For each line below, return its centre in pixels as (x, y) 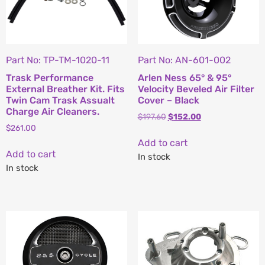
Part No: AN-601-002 (184, 60)
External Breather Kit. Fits (65, 89)
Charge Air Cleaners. (53, 112)
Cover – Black (168, 101)
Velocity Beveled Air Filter (196, 89)
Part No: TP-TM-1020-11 (58, 60)
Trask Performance (50, 78)
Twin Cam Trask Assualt (60, 101)
